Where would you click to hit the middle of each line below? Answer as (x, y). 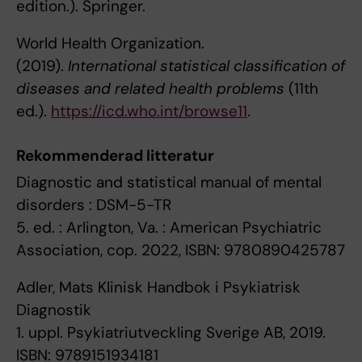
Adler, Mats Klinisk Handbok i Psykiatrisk (158, 287)
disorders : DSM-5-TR (94, 204)
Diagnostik (54, 309)
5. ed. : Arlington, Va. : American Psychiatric (169, 227)
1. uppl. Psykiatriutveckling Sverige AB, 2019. (171, 332)
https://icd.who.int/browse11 (149, 111)
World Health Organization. (110, 43)
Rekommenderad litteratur (115, 155)
